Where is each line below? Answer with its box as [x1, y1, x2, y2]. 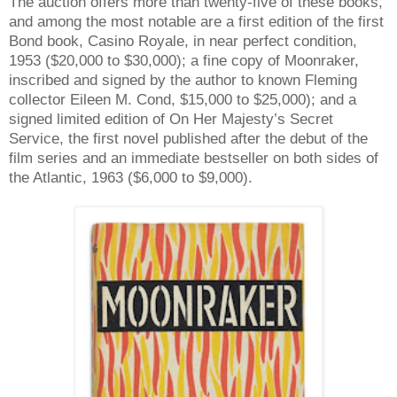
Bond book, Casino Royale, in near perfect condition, [9, 31, 357, 50]
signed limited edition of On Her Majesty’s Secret [9, 109, 333, 128]
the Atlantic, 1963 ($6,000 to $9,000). [9, 167, 253, 186]
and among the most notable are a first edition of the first [9, 12, 384, 30]
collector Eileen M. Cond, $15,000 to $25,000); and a [9, 90, 356, 108]
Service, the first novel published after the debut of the [9, 128, 368, 147]
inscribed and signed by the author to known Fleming [9, 70, 357, 89]
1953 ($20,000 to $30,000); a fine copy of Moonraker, [9, 51, 359, 69]
